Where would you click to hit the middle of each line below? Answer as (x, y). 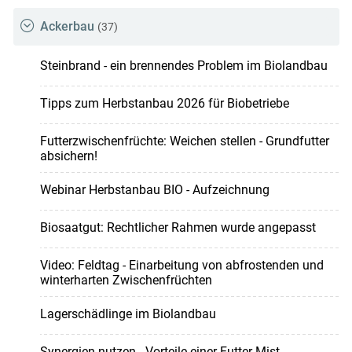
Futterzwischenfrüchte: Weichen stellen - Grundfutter (184, 141)
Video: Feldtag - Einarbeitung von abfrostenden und (181, 266)
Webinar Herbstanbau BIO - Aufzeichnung (154, 190)
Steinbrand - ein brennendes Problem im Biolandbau (183, 66)
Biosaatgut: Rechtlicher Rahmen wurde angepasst (178, 228)
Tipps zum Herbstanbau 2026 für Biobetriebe (164, 104)
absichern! (68, 156)
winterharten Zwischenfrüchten (126, 280)
